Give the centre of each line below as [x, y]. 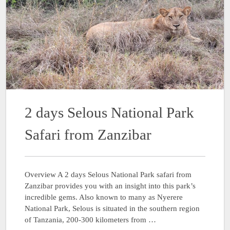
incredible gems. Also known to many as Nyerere [104, 197]
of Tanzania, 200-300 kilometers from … [90, 219]
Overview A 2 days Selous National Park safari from [108, 174]
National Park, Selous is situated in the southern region [112, 208]
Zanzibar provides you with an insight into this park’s [110, 186]
